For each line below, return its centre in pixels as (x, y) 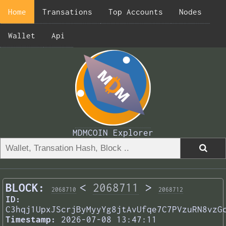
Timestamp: (31, 220)
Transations (67, 12)
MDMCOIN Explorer (113, 133)
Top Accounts (136, 12)
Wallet (22, 35)
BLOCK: (25, 188)
